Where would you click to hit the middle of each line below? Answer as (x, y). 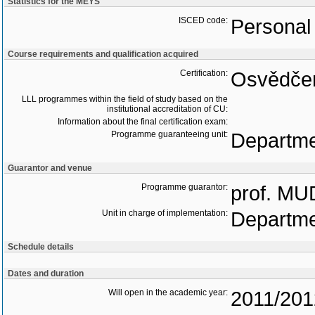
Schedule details (41, 247)
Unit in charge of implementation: (165, 213)
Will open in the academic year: (168, 292)
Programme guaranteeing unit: (169, 134)
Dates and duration (46, 274)
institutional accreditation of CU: (167, 109)
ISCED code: (203, 20)
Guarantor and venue (50, 168)
